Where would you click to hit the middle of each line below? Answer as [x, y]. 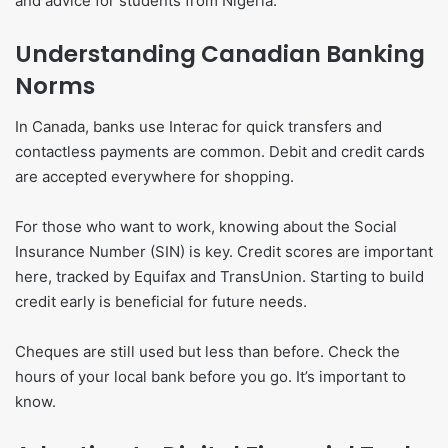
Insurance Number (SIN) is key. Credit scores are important [224, 251]
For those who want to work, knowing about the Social [206, 226]
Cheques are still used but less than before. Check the [207, 351]
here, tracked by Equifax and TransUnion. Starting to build [219, 276]
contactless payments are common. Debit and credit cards [220, 151]
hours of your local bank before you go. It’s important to [210, 376]
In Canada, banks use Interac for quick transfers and [198, 126]
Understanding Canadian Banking [220, 54]
